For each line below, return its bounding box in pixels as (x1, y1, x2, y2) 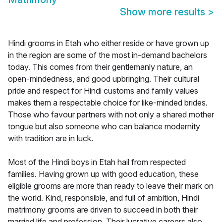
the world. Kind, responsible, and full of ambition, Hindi (8, 193, 199, 203)
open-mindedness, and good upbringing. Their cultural (8, 74, 199, 84)
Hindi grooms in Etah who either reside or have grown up (8, 38, 209, 49)
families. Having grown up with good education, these (8, 169, 199, 179)
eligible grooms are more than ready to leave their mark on (8, 181, 214, 191)
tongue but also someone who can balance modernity (8, 121, 200, 132)
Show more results (120, 6, 208, 18)
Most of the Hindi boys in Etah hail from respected (8, 157, 186, 167)
